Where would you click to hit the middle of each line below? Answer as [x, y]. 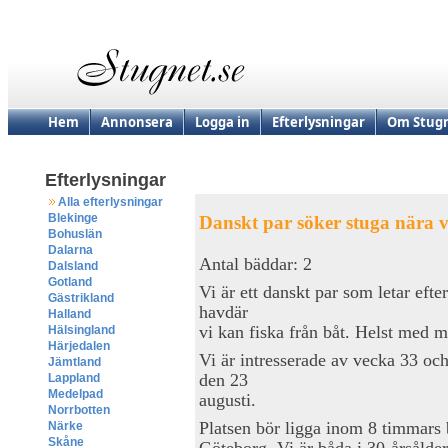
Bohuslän [75, 234]
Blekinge [73, 218]
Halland [69, 314]
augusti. [227, 399]
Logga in [222, 122]
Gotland [70, 282]
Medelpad [75, 394]
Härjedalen [79, 346]
